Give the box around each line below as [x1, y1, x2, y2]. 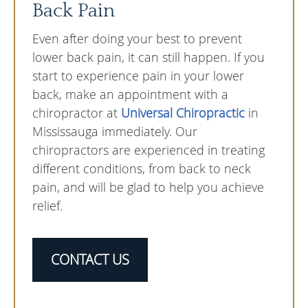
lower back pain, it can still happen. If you [32, 49, 265, 66]
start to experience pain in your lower [32, 67, 244, 85]
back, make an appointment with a [32, 86, 228, 103]
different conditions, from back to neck [32, 160, 251, 177]
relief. [32, 197, 63, 214]
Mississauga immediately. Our [32, 123, 197, 140]
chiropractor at [32, 104, 121, 122]
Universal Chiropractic [121, 104, 245, 122]
